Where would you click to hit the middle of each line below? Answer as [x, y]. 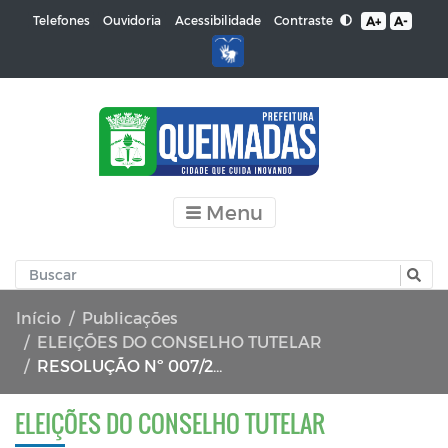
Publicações [130, 317]
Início [38, 317]
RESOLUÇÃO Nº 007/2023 [125, 365]
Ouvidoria [132, 20]
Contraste [305, 19]
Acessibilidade [217, 20]
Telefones [61, 20]
